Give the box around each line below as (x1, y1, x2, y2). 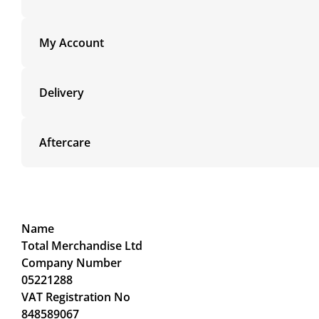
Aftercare (39, 135, 90, 150)
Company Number (21, 255, 122, 271)
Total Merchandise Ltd (21, 238, 142, 253)
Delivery (39, 85, 84, 100)
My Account (39, 35, 104, 51)
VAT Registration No (21, 289, 130, 305)
